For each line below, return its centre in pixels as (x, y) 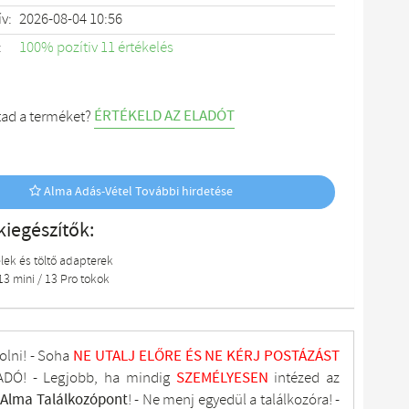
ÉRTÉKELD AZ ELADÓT (164, 116)
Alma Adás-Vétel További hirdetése (136, 191)
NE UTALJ (105, 356)
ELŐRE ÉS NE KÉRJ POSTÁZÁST (238, 356)
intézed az (307, 378)
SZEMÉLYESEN (225, 378)
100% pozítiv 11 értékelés (96, 47)
